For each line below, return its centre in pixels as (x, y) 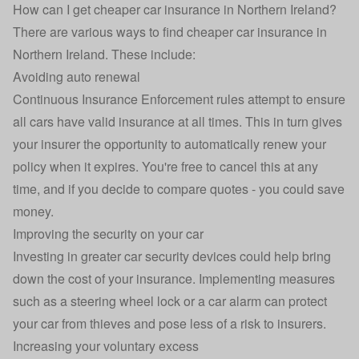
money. (33, 212)
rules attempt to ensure (279, 99)
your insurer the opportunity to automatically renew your (169, 144)
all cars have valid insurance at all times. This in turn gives (177, 122)
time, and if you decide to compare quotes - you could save (179, 189)
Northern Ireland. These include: (104, 54)
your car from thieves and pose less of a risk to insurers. (169, 324)
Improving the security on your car (108, 234)
